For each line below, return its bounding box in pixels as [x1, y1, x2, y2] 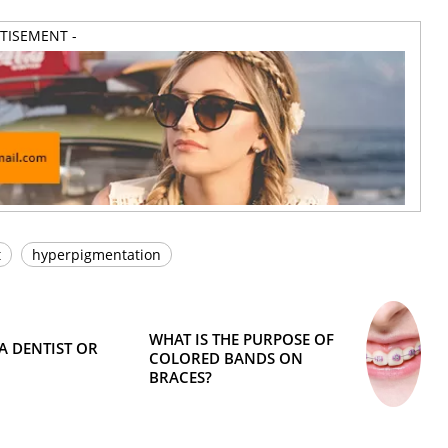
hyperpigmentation [32, 245, 161, 265]
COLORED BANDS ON [149, 347, 304, 368]
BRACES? [149, 366, 213, 387]
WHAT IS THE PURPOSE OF [149, 328, 335, 349]
